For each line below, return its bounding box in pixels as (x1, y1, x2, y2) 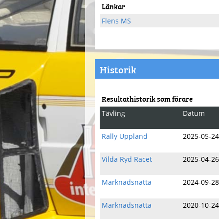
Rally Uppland (102, 131, 148, 141)
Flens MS (102, 16, 131, 25)
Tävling (102, 109, 125, 118)
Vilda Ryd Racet (102, 154, 152, 164)
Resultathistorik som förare (102, 93, 193, 104)
